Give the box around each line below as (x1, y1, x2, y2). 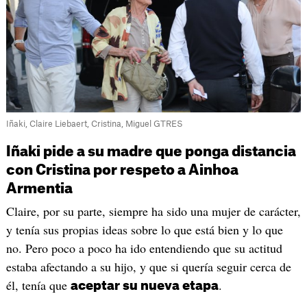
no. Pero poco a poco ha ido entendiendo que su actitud (5, 240, 282, 257)
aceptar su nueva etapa (70, 280, 219, 293)
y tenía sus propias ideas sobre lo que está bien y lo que (5, 221, 283, 238)
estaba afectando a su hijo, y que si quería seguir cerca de (5, 258, 291, 275)
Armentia (5, 182, 73, 197)
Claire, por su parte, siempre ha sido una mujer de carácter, (5, 203, 301, 220)
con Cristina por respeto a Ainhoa (5, 164, 238, 178)
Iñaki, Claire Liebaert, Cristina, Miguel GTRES (5, 120, 183, 129)
